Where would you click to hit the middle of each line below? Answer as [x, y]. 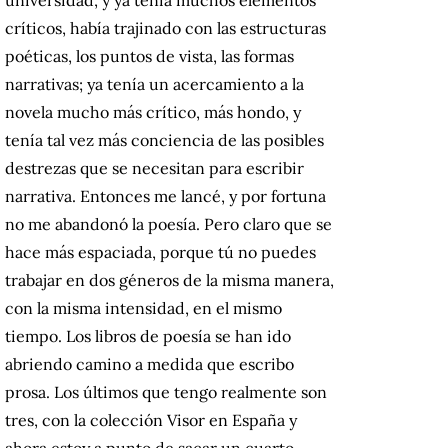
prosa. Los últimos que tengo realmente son [166, 391]
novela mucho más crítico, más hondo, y [153, 111]
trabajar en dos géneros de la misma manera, [169, 279]
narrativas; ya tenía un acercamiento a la [154, 83]
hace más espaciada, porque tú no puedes [160, 251]
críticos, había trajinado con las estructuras [165, 27]
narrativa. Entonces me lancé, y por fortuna [165, 195]
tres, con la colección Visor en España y [151, 419]
